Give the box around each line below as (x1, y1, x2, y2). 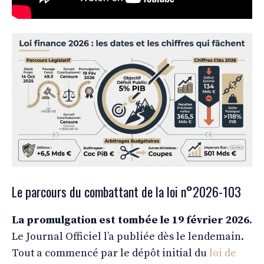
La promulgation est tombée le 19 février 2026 (12, 213, 249, 227)
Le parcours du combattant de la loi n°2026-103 (12, 182, 241, 202)
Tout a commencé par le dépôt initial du (12, 246, 209, 260)
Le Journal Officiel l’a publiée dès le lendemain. (12, 230, 244, 244)
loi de (209, 246, 236, 260)
